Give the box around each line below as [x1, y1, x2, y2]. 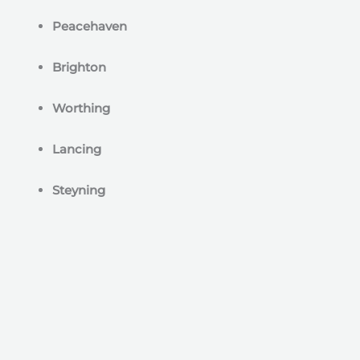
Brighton [52, 59, 106, 75]
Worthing [52, 100, 110, 116]
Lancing [52, 141, 101, 157]
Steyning [52, 182, 105, 198]
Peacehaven [52, 18, 127, 34]
